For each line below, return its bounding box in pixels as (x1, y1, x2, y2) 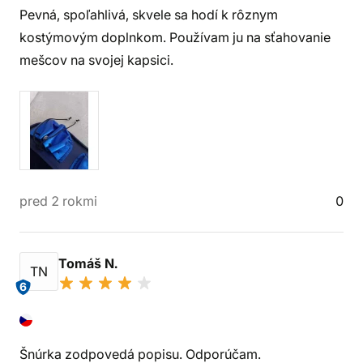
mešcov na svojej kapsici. (19, 52, 173, 68)
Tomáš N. (58, 255, 121, 271)
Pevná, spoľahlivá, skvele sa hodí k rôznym (19, 6, 278, 23)
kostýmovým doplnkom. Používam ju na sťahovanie (19, 29, 331, 45)
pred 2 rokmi (19, 193, 97, 209)
